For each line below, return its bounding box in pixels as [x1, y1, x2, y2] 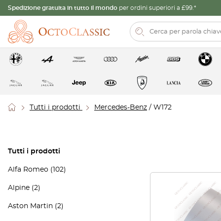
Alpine [8, 184, 30, 191]
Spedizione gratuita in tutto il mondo [8, 4, 119, 11]
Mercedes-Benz [94, 104, 147, 111]
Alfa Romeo [8, 166, 48, 173]
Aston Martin [8, 203, 53, 210]
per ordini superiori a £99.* [119, 4, 196, 11]
